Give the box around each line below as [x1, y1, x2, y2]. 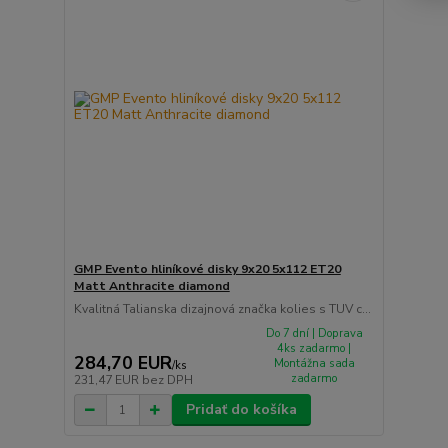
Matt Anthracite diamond [73, 277, 230, 294]
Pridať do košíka [185, 400, 297, 420]
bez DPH [141, 372, 193, 389]
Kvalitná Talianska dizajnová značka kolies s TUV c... [73, 300, 371, 317]
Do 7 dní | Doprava [265, 325, 363, 341]
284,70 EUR [73, 351, 172, 376]
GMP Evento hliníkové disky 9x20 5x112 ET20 [73, 260, 341, 277]
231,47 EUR [73, 372, 142, 389]
